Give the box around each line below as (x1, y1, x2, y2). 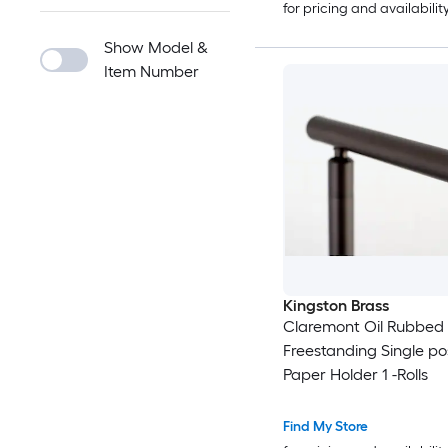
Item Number (104, 62, 199, 81)
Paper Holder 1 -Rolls (282, 365, 428, 385)
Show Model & (104, 38, 208, 57)
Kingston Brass (282, 296, 389, 316)
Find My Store (282, 418, 368, 436)
